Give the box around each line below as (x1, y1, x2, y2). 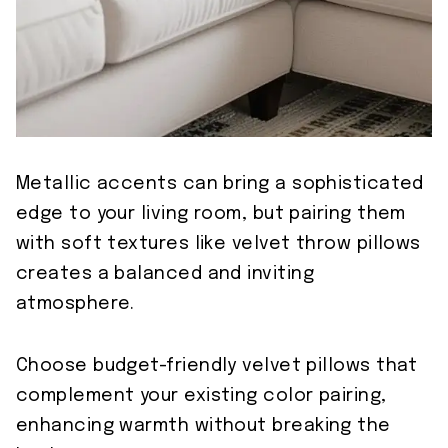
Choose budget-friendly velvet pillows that (16, 356, 418, 375)
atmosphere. (16, 294, 135, 313)
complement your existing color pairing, (16, 386, 387, 405)
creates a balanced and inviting (16, 264, 314, 283)
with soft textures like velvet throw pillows (16, 234, 421, 253)
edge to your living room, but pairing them (16, 204, 406, 223)
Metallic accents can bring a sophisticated (16, 174, 424, 193)
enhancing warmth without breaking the (16, 416, 391, 435)
